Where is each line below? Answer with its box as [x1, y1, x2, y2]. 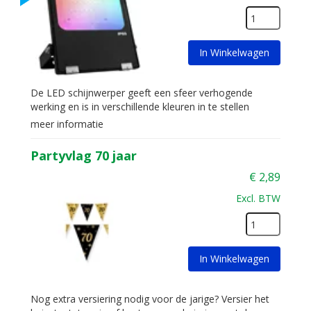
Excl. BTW [236, 192, 280, 205]
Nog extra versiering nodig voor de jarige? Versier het [31, 292, 269, 305]
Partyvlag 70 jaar [31, 147, 137, 164]
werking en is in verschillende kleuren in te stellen [31, 100, 249, 113]
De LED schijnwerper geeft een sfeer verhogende [31, 86, 253, 99]
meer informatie [31, 117, 103, 131]
